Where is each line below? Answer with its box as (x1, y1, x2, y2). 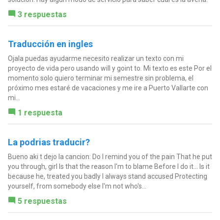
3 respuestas (17, 9, 67, 19)
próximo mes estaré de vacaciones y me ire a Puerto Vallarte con (7, 83, 208, 92)
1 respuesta (17, 108, 62, 117)
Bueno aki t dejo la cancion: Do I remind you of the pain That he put (7, 152, 212, 161)
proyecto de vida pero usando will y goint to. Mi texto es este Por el (7, 64, 212, 72)
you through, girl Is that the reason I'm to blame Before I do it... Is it (7, 162, 210, 170)
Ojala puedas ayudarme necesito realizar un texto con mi (7, 54, 184, 62)
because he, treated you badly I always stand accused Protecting (7, 172, 207, 180)
